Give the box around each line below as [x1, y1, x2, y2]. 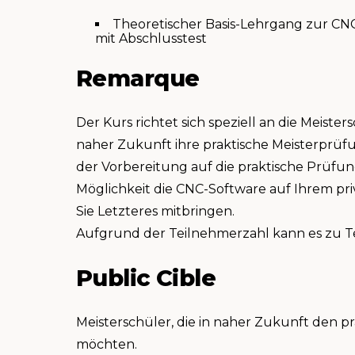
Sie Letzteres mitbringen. [76, 204, 235, 219]
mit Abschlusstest [95, 30, 207, 46]
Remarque [76, 64, 200, 93]
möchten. [76, 337, 137, 353]
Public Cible [76, 264, 216, 292]
